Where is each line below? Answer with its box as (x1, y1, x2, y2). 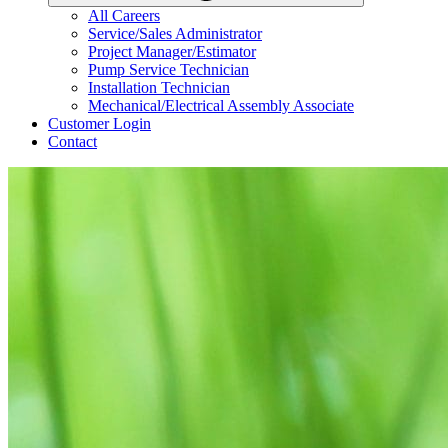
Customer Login (48, 115, 151, 132)
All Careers (88, 7, 160, 24)
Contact (48, 133, 97, 150)
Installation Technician (88, 79, 230, 96)
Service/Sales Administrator (88, 25, 262, 42)
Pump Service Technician (88, 61, 249, 78)
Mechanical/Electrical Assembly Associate (88, 97, 354, 114)
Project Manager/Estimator (88, 43, 256, 60)
